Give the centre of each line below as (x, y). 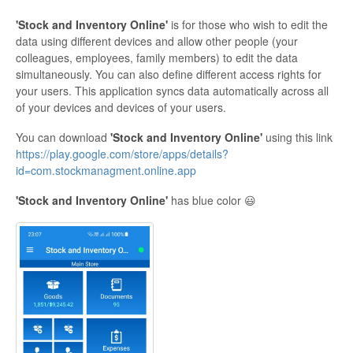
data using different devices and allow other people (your (157, 41)
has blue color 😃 (212, 201)
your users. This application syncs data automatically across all (172, 91)
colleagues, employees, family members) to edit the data (157, 58)
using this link (297, 137)
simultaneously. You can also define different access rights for (169, 74)
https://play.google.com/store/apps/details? (122, 154)
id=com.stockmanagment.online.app (106, 171)
